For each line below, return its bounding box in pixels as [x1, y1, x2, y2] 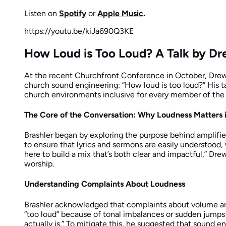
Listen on [24, 8, 59, 18]
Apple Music [97, 8, 143, 18]
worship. [24, 159, 54, 169]
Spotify [59, 8, 86, 18]
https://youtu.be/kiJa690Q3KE [24, 26, 134, 36]
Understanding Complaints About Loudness [24, 179, 185, 189]
